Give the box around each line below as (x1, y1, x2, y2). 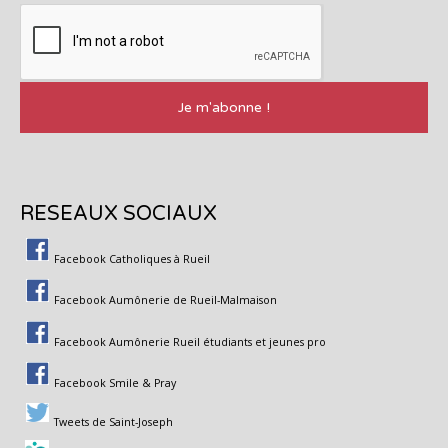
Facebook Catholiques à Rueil (54, 252, 210, 266)
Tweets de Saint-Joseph (54, 415, 173, 429)
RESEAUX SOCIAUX (20, 202, 217, 226)
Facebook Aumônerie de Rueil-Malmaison (54, 293, 277, 307)
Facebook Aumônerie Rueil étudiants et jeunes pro (54, 335, 326, 349)
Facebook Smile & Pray (54, 376, 176, 390)
